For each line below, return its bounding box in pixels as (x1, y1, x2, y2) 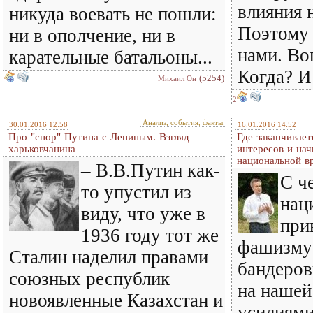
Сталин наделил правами (9, 247, 208, 268)
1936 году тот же (81, 225, 219, 246)
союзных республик (9, 268, 170, 289)
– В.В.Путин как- (81, 160, 220, 181)
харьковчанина (8, 143, 75, 154)
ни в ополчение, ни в (9, 25, 175, 46)
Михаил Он (158, 74, 196, 82)
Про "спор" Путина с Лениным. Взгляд (8, 131, 189, 143)
